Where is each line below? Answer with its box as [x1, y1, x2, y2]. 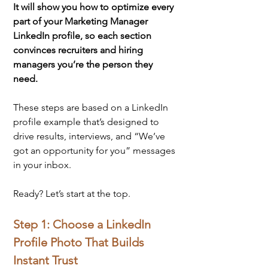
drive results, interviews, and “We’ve [13, 130, 167, 142]
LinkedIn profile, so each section [13, 29, 154, 41]
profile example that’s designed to [13, 115, 162, 127]
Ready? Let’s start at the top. [13, 187, 130, 199]
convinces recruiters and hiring [13, 44, 145, 56]
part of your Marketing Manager [13, 15, 150, 27]
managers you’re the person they [13, 58, 155, 70]
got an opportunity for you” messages [13, 144, 178, 156]
